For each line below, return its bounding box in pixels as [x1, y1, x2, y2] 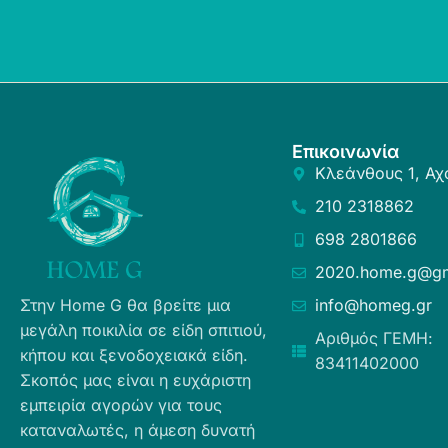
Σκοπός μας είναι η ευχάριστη [20, 370, 251, 390]
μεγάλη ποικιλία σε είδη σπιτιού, [20, 320, 267, 340]
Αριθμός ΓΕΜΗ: [314, 328, 433, 348]
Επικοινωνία [292, 141, 400, 162]
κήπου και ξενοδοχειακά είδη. [20, 345, 248, 365]
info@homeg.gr [314, 295, 432, 315]
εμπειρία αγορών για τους [20, 395, 222, 415]
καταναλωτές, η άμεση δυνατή [20, 420, 255, 440]
